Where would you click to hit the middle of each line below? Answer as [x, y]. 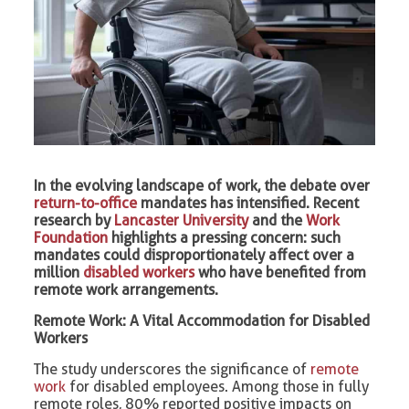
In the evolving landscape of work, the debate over [202, 185]
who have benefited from [281, 272]
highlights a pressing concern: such [225, 237]
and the [278, 220]
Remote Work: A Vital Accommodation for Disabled [202, 320]
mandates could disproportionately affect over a [194, 255]
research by [74, 220]
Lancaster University [182, 220]
